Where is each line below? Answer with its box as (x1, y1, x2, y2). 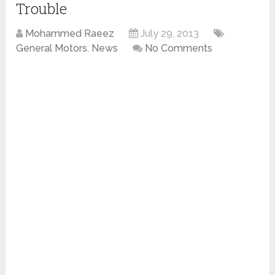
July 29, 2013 (141, 28, 199, 40)
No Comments (145, 42, 213, 55)
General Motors (16, 42, 88, 55)
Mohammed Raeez (25, 28, 115, 40)
